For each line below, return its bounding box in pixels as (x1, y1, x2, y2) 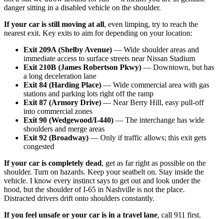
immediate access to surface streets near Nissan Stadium (23, 54, 195, 63)
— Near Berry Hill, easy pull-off (101, 98, 204, 107)
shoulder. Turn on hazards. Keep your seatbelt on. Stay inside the (4, 167, 204, 176)
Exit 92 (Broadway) (23, 133, 88, 142)
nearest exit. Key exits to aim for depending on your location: (4, 28, 192, 37)
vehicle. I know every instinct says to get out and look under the (4, 176, 200, 185)
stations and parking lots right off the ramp (23, 89, 153, 98)
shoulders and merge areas (23, 124, 105, 133)
